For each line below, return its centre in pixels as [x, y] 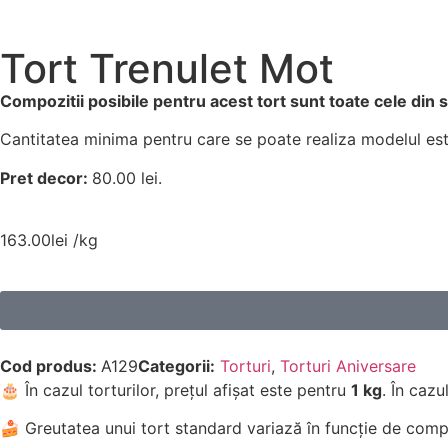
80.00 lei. [127, 177]
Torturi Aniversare [348, 365]
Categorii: [176, 365]
